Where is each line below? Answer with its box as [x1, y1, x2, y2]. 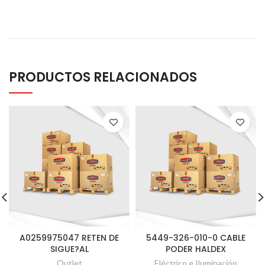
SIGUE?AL [50, 243, 89, 255]
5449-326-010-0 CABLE [146, 232, 245, 244]
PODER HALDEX [166, 243, 226, 255]
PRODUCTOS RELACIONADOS [9, 68, 197, 86]
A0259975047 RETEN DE [20, 232, 119, 244]
